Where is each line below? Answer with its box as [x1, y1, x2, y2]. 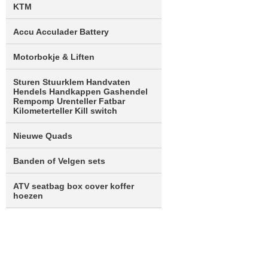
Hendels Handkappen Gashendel [13, 87, 148, 96]
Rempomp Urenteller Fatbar [13, 96, 125, 106]
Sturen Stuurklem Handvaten [13, 77, 130, 87]
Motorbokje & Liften [13, 52, 95, 62]
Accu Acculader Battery [13, 27, 109, 36]
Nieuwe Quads [13, 131, 72, 141]
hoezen [13, 191, 43, 200]
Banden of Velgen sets [13, 156, 105, 166]
